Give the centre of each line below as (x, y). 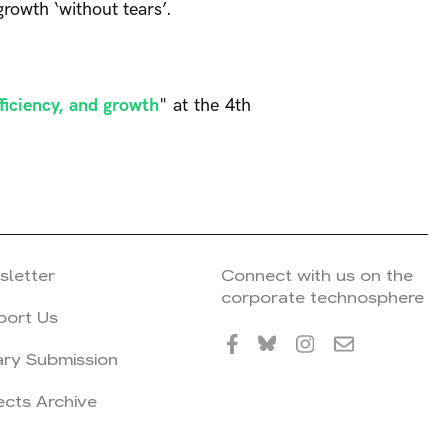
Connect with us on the (316, 275)
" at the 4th (205, 105)
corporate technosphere (322, 297)
